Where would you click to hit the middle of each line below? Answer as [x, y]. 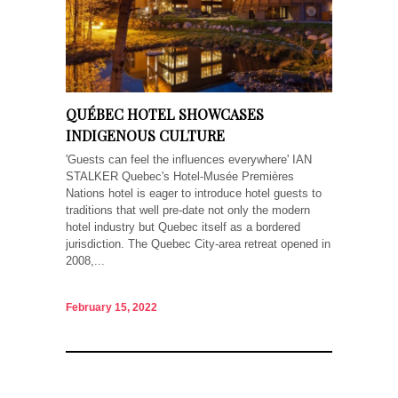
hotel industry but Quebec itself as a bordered [183, 227]
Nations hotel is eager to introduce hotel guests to [194, 193]
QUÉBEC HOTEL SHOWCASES [165, 114]
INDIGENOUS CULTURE [145, 135]
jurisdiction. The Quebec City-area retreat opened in [198, 243]
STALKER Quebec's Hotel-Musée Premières [180, 176]
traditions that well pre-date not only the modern [188, 210]
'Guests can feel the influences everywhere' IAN [189, 159]
